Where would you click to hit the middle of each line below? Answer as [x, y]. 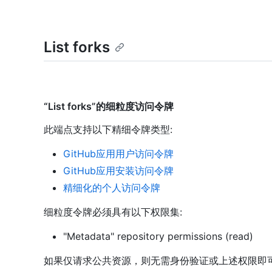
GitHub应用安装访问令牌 [118, 171]
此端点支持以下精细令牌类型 [107, 130]
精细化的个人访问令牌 [112, 188]
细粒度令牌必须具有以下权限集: [113, 212]
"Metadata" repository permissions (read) [158, 236]
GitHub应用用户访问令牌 [118, 154]
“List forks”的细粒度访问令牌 [109, 107]
